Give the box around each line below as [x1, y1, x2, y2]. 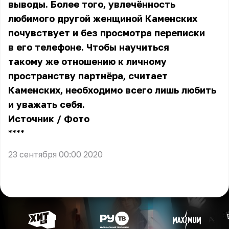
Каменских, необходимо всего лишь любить [8, 84, 216, 96]
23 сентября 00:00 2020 [8, 149, 103, 159]
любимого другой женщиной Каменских [8, 13, 197, 24]
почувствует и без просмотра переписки [8, 27, 205, 38]
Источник [8, 113, 54, 124]
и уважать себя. [8, 99, 87, 110]
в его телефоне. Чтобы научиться [8, 41, 169, 53]
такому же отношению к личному [8, 56, 167, 67]
